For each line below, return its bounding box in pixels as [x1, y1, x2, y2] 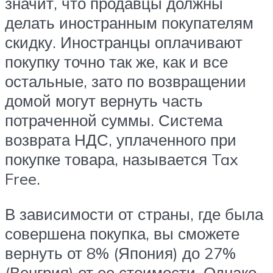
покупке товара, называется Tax [5, 149, 238, 169]
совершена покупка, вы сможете [5, 223, 239, 243]
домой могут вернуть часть [5, 91, 203, 111]
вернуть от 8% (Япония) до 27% [5, 243, 236, 263]
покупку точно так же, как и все [5, 52, 228, 72]
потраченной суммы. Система [5, 110, 222, 130]
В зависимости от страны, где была [5, 204, 263, 224]
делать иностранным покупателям [5, 13, 253, 33]
